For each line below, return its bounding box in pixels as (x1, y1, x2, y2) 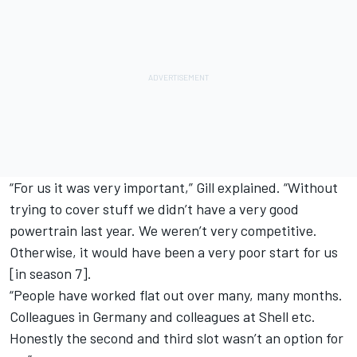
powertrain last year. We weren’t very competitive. (10, 221, 317, 239)
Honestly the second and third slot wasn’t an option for (10, 328, 343, 347)
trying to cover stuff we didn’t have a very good (10, 199, 299, 218)
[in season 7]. (10, 264, 95, 282)
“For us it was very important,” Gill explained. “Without (10, 178, 338, 196)
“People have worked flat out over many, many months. (10, 285, 343, 304)
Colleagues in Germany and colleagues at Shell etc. (10, 307, 316, 325)
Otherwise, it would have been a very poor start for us (10, 242, 338, 261)
